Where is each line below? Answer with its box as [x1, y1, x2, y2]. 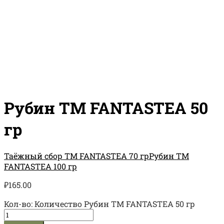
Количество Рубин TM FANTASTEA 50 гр [34, 198, 195, 209]
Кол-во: [4, 198, 34, 209]
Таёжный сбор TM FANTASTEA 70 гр [4, 150, 149, 161]
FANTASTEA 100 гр [4, 161, 77, 172]
